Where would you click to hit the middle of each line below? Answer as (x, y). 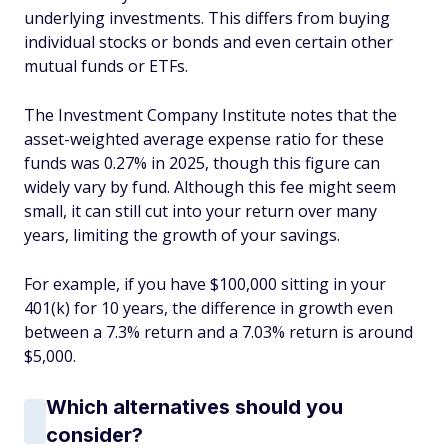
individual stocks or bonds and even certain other (208, 42)
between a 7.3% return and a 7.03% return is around (218, 332)
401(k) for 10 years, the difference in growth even (208, 308)
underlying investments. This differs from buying (207, 18)
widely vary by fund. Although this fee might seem (210, 187)
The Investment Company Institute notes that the (210, 115)
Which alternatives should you (194, 407)
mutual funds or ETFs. (106, 66)
